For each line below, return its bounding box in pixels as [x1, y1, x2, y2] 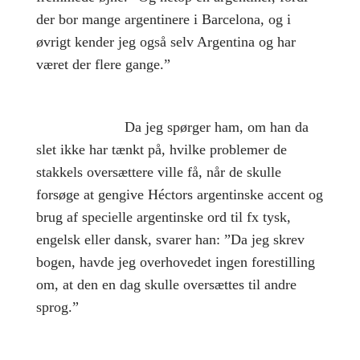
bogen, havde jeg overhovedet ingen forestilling [35, 254, 315, 271]
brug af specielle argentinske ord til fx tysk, [35, 209, 291, 226]
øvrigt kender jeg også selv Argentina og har [35, 34, 296, 51]
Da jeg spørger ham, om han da [35, 119, 309, 136]
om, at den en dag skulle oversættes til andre [35, 276, 297, 293]
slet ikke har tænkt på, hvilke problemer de [35, 141, 287, 158]
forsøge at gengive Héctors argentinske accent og [35, 186, 323, 203]
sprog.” [35, 299, 79, 316]
